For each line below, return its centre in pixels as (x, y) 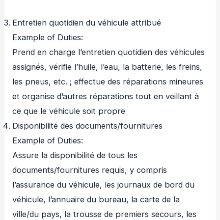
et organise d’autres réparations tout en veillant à (106, 96)
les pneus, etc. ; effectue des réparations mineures (108, 81)
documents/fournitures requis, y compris (90, 170)
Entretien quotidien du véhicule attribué (87, 22)
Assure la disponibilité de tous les (75, 155)
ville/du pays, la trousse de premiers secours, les (105, 214)
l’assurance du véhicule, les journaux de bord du (104, 184)
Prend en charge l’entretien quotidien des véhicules (109, 52)
